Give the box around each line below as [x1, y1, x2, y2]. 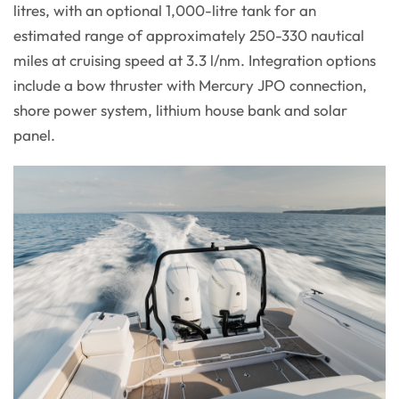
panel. [13, 126, 55, 145]
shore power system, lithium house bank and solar [13, 101, 347, 120]
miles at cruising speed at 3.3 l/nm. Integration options [13, 51, 376, 70]
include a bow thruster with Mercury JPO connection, [13, 76, 367, 95]
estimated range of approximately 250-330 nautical [13, 26, 364, 45]
